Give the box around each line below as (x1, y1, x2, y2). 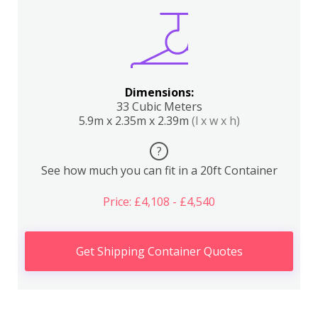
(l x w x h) (191, 113, 240, 128)
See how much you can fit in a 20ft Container (40, 163, 278, 178)
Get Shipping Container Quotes (75, 243, 243, 259)
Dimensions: (124, 84, 194, 100)
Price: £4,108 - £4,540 (103, 194, 215, 209)
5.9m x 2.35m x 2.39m (78, 113, 192, 128)
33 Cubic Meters (116, 99, 202, 114)
